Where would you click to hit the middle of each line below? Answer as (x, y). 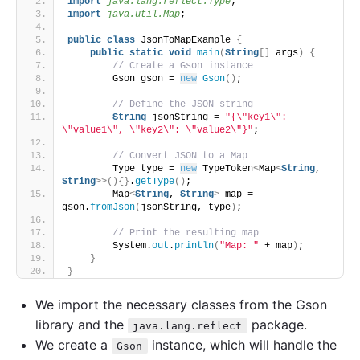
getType (155, 181)
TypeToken (225, 168)
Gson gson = (124, 78)
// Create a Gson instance (183, 65)
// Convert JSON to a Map (180, 155)
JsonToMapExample (186, 40)
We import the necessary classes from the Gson (181, 304)
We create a (74, 344)
